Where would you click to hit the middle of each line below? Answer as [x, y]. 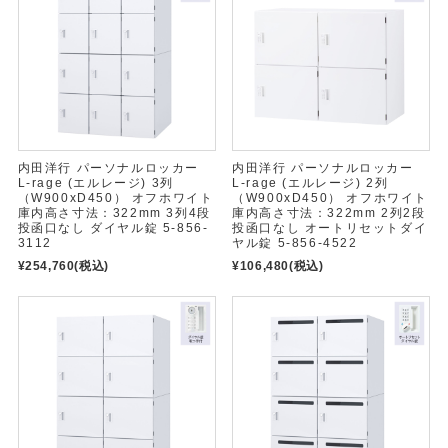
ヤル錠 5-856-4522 [295, 243]
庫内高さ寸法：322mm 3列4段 [114, 213]
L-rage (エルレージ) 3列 [95, 183]
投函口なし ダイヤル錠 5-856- [113, 228]
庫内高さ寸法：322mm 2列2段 [329, 213]
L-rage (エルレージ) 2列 [310, 183]
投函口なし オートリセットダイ [330, 228]
